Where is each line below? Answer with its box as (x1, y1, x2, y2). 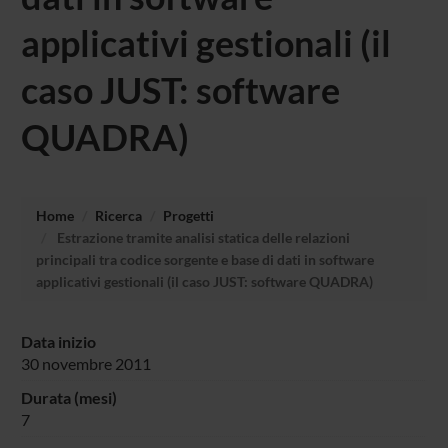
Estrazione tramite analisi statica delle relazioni (53, 228, 350, 246)
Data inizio (20, 331, 96, 351)
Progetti (162, 206, 214, 224)
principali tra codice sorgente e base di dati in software (35, 250, 374, 268)
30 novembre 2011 (20, 353, 151, 373)
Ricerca (94, 206, 142, 224)
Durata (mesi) (20, 387, 120, 407)
